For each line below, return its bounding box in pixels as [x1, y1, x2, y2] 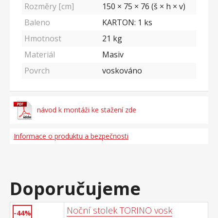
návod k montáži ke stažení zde [36, 105, 136, 114]
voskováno [102, 65, 142, 76]
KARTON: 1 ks [102, 17, 152, 28]
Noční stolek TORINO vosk [67, 204, 172, 216]
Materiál [24, 49, 55, 60]
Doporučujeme [10, 177, 141, 200]
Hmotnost [24, 33, 61, 44]
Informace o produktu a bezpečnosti [14, 131, 128, 141]
